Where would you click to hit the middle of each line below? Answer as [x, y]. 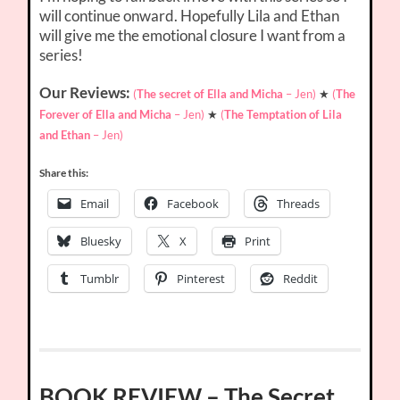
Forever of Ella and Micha [106, 115]
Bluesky [101, 242]
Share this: [64, 173]
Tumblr [100, 279]
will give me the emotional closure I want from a [193, 36]
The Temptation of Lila [283, 115]
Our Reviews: [87, 93]
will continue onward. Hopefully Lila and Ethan [190, 16]
